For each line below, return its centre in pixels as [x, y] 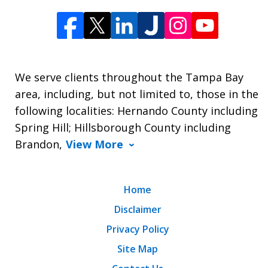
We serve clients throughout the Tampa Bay [129, 77]
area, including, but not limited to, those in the [137, 94]
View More [95, 144]
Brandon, [39, 144]
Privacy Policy [138, 229]
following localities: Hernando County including [136, 110]
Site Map [138, 249]
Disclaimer [138, 209]
